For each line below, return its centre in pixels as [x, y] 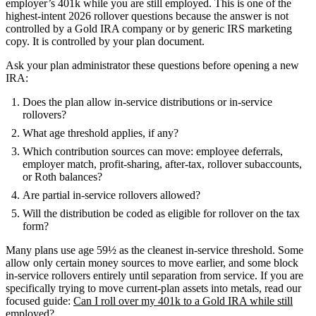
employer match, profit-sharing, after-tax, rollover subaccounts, [162, 164]
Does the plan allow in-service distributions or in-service [147, 102]
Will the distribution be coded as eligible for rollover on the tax [161, 213]
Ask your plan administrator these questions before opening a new [152, 65]
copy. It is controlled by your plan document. [105, 41]
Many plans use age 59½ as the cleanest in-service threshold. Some [154, 250]
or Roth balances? [62, 176]
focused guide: [39, 300]
